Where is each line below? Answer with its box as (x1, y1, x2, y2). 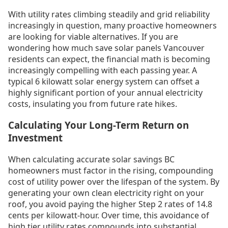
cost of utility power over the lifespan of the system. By (8, 176, 219, 188)
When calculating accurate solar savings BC (8, 154, 175, 165)
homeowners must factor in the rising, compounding (8, 165, 213, 177)
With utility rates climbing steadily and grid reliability (8, 8, 210, 20)
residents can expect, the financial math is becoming (8, 53, 210, 65)
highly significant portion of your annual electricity (8, 87, 203, 98)
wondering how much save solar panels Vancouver (8, 42, 205, 53)
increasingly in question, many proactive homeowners (8, 19, 217, 31)
